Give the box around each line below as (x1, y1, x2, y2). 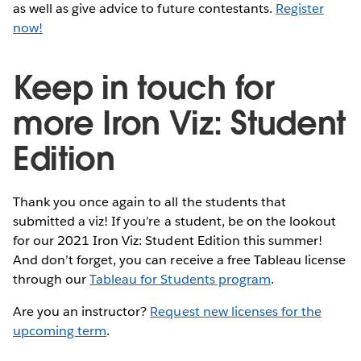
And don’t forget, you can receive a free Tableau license (13, 251, 346, 269)
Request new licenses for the (150, 303, 322, 321)
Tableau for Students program (89, 271, 271, 288)
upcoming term (13, 322, 107, 340)
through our (13, 271, 90, 288)
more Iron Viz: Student (13, 102, 346, 145)
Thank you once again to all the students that (13, 193, 286, 211)
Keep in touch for (13, 67, 275, 110)
